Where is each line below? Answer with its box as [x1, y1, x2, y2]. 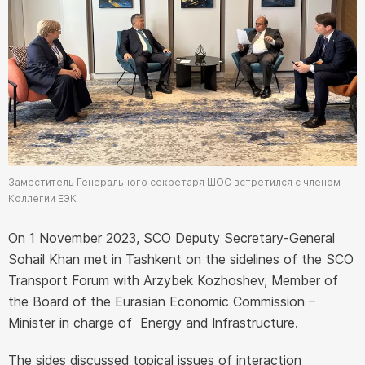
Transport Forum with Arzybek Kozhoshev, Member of [8, 272, 338, 289]
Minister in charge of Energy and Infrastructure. [8, 314, 298, 332]
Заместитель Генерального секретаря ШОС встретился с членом [8, 176, 341, 189]
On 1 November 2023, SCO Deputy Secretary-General [8, 230, 335, 247]
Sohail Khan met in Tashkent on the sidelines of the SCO [8, 251, 354, 268]
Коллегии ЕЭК [8, 192, 77, 205]
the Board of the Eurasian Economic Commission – [8, 293, 315, 310]
